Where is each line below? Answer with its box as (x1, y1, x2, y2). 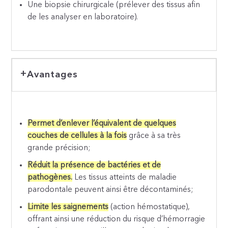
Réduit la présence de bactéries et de (27, 161, 161, 170)
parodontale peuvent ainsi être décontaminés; (27, 186, 193, 194)
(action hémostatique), (108, 203, 190, 212)
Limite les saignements (27, 203, 109, 212)
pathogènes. (27, 174, 73, 182)
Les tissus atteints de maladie (72, 174, 177, 182)
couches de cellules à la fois (27, 132, 127, 140)
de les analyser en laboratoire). (27, 13, 138, 22)
